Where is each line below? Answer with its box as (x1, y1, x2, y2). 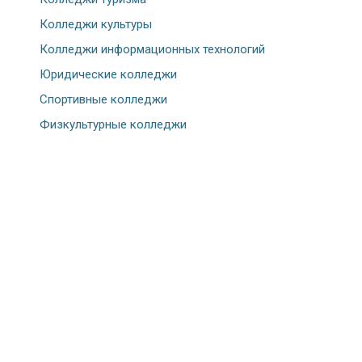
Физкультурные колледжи (40, 117, 187, 133)
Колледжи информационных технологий (40, 42, 265, 57)
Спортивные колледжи (40, 92, 167, 107)
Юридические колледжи (40, 67, 177, 82)
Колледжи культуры (40, 17, 152, 32)
